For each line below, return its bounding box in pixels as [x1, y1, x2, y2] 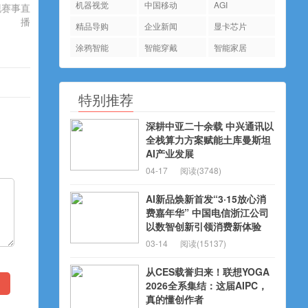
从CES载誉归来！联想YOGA [146, 265, 269, 278]
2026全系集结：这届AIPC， [146, 278, 267, 292]
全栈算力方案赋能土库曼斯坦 [146, 133, 271, 146]
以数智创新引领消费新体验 [146, 219, 261, 233]
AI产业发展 [146, 146, 194, 160]
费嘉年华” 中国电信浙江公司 [146, 206, 269, 219]
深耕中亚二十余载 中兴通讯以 [146, 119, 274, 133]
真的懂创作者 [146, 292, 203, 306]
